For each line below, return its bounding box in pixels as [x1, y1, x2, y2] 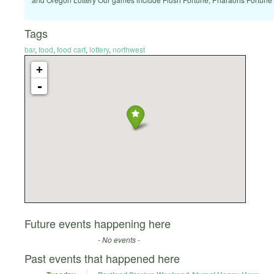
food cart [57, 44, 86, 55]
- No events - [98, 234, 140, 245]
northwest [113, 44, 145, 55]
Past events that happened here [24, 250, 180, 267]
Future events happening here [24, 215, 171, 232]
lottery [89, 44, 109, 55]
